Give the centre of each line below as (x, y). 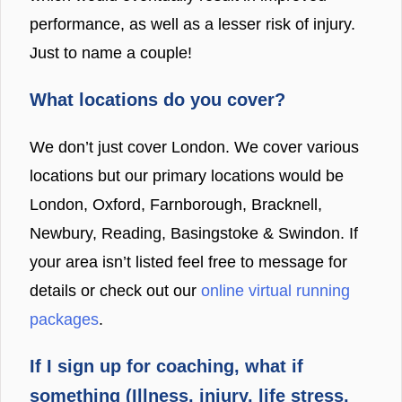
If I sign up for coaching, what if (166, 366)
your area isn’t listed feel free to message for (188, 262)
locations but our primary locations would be (187, 175)
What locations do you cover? (157, 99)
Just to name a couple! (111, 52)
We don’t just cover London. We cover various (194, 147)
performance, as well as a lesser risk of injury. (192, 24)
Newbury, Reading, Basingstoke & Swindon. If (194, 233)
